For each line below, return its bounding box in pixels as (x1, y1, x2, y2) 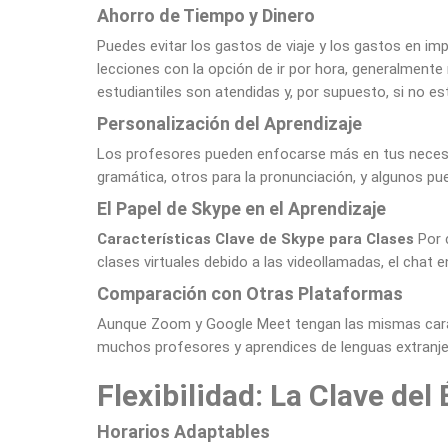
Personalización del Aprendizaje (97, 113, 362, 134)
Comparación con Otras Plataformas (97, 283, 403, 304)
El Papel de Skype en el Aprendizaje (97, 198, 386, 219)
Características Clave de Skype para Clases (97, 230, 418, 248)
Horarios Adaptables (97, 421, 270, 442)
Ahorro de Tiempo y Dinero (97, 5, 315, 26)
